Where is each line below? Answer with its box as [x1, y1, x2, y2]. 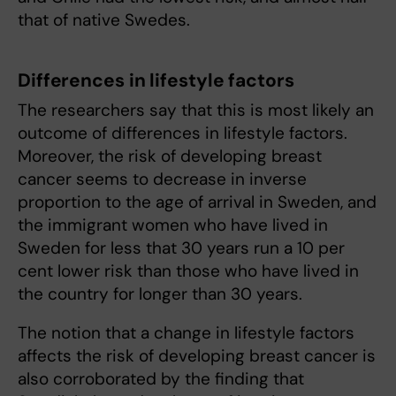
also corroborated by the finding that [18, 368, 304, 390]
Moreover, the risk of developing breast [18, 145, 322, 167]
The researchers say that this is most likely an [18, 99, 374, 121]
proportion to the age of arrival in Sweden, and [18, 191, 377, 213]
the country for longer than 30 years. [18, 283, 302, 305]
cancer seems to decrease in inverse [18, 168, 307, 190]
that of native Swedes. [18, 9, 190, 31]
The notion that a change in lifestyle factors [18, 322, 354, 344]
